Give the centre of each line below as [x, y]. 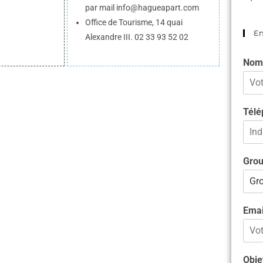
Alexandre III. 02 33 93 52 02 [136, 37]
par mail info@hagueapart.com [142, 8]
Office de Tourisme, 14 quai [134, 23]
